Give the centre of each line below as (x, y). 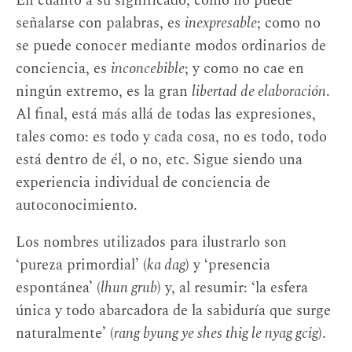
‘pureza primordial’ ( (81, 266)
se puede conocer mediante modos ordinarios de (171, 46)
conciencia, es (63, 68)
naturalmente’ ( (65, 334)
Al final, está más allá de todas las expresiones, (166, 114)
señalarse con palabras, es (100, 23)
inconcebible (148, 68)
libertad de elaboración (259, 91)
